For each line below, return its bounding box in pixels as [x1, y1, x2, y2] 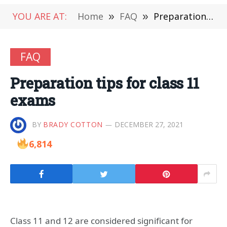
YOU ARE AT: [13, 10, 67, 22]
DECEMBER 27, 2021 [114, 119, 183, 129]
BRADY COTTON [43, 119, 103, 129]
